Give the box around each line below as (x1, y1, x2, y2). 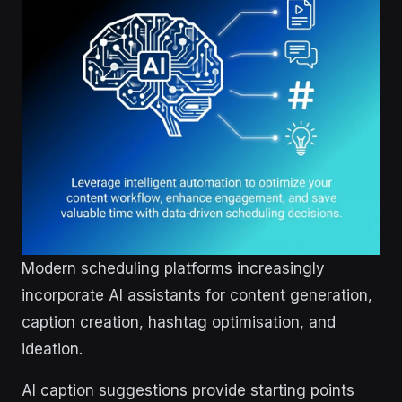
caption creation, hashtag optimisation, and (22, 313, 336, 332)
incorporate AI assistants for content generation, (22, 286, 372, 305)
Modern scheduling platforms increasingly (22, 259, 325, 278)
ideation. (22, 340, 83, 359)
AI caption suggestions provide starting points (22, 381, 354, 400)
